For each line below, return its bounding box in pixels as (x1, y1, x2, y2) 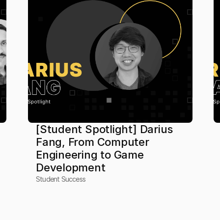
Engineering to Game (35, 148, 144, 161)
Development (35, 161, 106, 174)
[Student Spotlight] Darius (35, 123, 172, 136)
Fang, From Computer (35, 136, 149, 148)
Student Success (35, 175, 85, 183)
